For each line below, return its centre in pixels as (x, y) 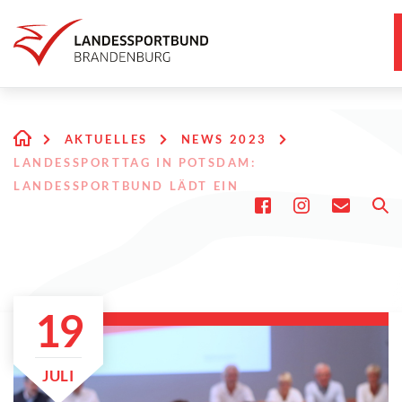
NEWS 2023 (224, 139)
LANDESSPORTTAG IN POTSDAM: (135, 162)
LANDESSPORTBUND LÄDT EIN (127, 186)
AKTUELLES (106, 139)
